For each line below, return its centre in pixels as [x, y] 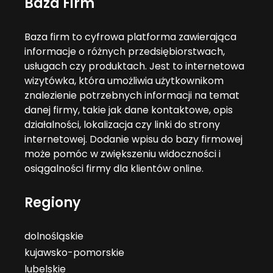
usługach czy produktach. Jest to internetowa [135, 66]
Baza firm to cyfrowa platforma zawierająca [131, 37]
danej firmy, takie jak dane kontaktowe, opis [129, 110]
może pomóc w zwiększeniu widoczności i [123, 154]
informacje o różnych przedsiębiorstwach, [125, 51]
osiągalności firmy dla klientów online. [114, 168]
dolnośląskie [54, 236]
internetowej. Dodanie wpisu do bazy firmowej [134, 139]
